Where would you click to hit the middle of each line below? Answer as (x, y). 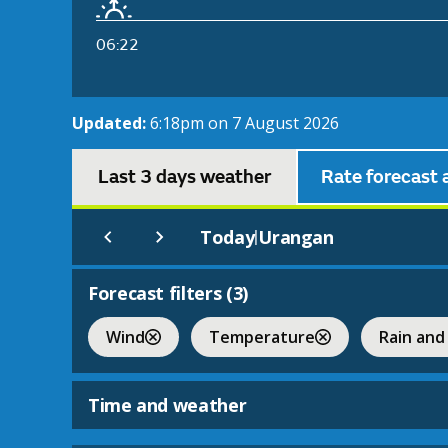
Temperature (262, 336)
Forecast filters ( (160, 293)
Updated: (111, 123)
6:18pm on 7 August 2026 (244, 123)
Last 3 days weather (184, 177)
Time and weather (167, 405)
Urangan (296, 237)
